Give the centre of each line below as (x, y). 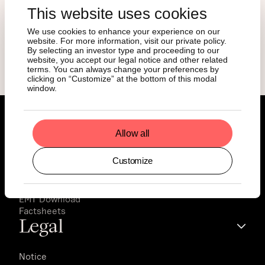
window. (42, 88)
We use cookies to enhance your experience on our (123, 31)
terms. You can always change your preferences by (123, 69)
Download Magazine (132, 39)
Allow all (132, 134)
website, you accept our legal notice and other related (127, 59)
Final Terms (43, 175)
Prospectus (43, 163)
